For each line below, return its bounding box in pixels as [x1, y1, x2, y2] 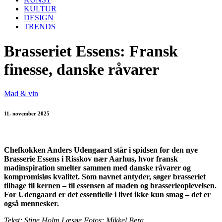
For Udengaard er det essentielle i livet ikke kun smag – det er [4, 190, 211, 199]
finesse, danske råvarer [4, 60, 159, 78]
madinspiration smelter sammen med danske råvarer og [4, 164, 191, 172]
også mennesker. [4, 199, 59, 208]
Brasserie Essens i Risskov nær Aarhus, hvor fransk [4, 155, 178, 164]
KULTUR [24, 4, 56, 13]
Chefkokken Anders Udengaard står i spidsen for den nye [4, 146, 198, 155]
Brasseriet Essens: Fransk [4, 42, 178, 60]
